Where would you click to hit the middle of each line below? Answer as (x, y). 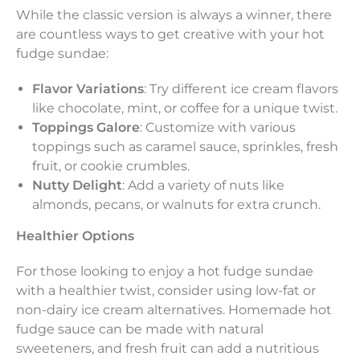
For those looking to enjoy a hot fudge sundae (165, 271)
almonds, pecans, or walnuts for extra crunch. (176, 204)
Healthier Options (75, 235)
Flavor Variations (88, 88)
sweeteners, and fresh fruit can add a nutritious (168, 348)
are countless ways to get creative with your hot (170, 34)
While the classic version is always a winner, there (174, 14)
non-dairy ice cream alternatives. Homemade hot (174, 309)
